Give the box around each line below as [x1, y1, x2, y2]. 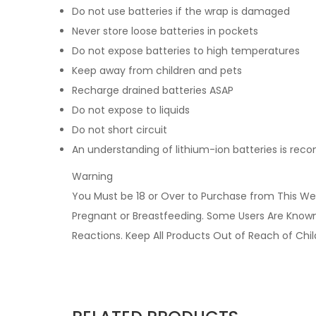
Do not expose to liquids [72, 102, 190, 117]
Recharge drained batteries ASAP [72, 83, 233, 97]
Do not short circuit [72, 122, 167, 137]
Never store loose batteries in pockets [72, 23, 258, 38]
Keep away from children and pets [72, 63, 242, 78]
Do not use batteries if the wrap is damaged [72, 4, 290, 18]
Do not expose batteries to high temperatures [72, 43, 300, 58]
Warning [72, 169, 113, 183]
